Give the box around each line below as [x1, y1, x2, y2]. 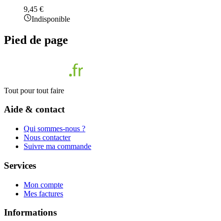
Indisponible [32, 14, 70, 23]
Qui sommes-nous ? [24, 124, 85, 133]
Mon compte [24, 180, 63, 189]
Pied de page [4, 33, 68, 46]
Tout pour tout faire [4, 86, 64, 95]
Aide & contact [4, 104, 65, 115]
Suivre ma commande [24, 142, 91, 151]
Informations [4, 207, 57, 218]
